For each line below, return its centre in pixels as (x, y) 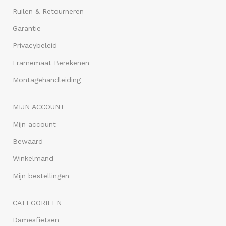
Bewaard (28, 142)
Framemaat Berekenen (51, 63)
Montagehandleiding (47, 80)
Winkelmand (33, 159)
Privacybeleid (35, 46)
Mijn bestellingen (41, 176)
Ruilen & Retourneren (48, 11)
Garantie (27, 29)
